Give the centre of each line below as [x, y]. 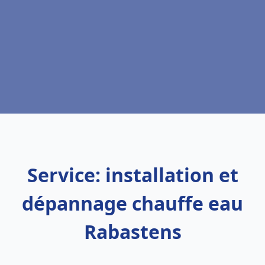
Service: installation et [132, 175]
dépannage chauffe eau [132, 203]
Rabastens [132, 232]
